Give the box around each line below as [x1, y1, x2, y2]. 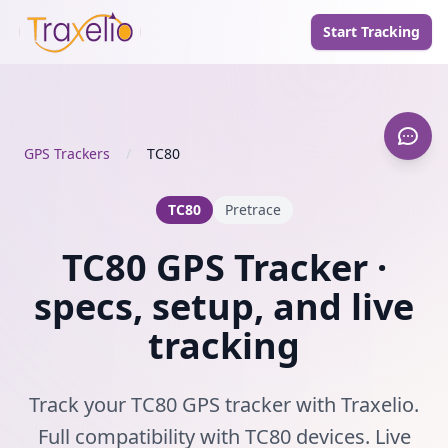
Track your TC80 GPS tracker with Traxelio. [29, 391, 419, 418]
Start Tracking [323, 22, 420, 41]
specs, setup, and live [34, 282, 414, 331]
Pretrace [224, 200, 281, 219]
